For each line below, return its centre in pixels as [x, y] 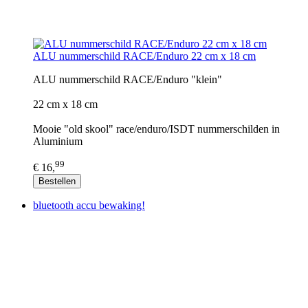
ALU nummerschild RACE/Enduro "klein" [128, 79]
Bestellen [57, 181]
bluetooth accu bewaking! [89, 206]
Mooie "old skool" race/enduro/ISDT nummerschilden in [156, 129]
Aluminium [58, 141]
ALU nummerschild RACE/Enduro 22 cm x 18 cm [144, 56]
